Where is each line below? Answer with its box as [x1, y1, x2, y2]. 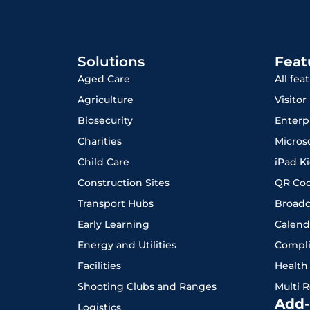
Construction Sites [77, 176, 170, 190]
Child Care [77, 156, 129, 169]
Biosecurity [77, 114, 133, 127]
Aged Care [77, 73, 130, 86]
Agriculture [77, 93, 134, 107]
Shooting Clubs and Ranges [77, 280, 217, 293]
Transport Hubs [77, 197, 154, 210]
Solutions [77, 53, 145, 71]
